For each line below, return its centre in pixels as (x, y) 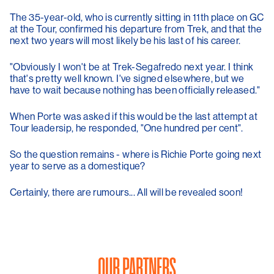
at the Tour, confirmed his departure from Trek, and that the (136, 29)
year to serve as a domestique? (78, 166)
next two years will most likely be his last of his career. (125, 40)
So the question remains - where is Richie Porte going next (136, 154)
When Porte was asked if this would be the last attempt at (134, 116)
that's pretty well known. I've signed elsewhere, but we (127, 78)
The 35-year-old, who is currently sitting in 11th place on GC (137, 17)
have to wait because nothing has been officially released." (135, 90)
